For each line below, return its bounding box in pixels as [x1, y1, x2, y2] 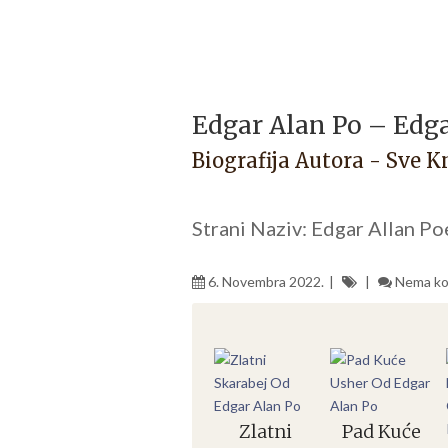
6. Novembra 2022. [208, 272, 324, 290]
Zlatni [238, 419, 292, 443]
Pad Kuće [341, 419, 421, 443]
